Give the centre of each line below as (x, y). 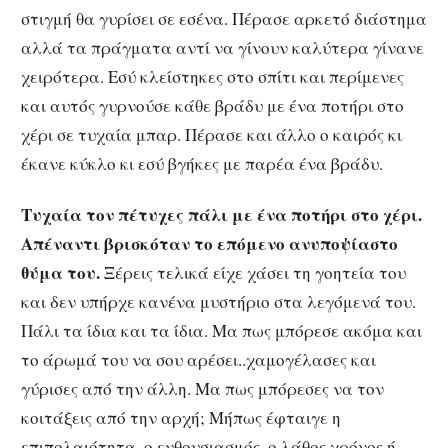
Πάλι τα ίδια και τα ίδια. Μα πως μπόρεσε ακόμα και (221, 330)
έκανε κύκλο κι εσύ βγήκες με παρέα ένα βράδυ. (202, 164)
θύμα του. (60, 272)
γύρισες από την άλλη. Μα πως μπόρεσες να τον (202, 388)
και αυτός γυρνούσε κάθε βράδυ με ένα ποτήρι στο (212, 106)
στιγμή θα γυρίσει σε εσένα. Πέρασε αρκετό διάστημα (224, 19)
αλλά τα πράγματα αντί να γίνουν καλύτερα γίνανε (222, 48)
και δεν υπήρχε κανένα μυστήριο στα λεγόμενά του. (218, 301)
